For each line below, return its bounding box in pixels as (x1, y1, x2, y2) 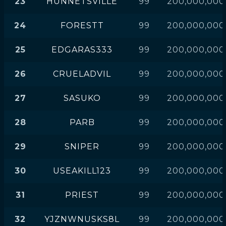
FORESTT (60, 21, 104, 30)
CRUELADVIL (53, 69, 111, 79)
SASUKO (63, 93, 101, 103)
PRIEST (65, 190, 99, 200)
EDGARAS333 (51, 45, 112, 54)
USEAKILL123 (53, 166, 111, 176)
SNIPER (65, 142, 99, 151)
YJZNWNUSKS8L (44, 214, 120, 224)
